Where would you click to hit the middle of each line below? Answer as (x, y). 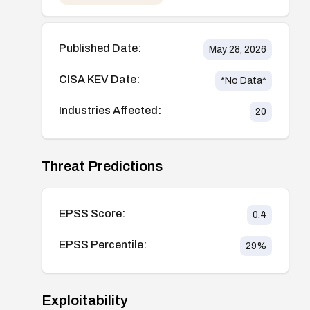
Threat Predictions (102, 166)
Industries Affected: (110, 110)
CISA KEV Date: (99, 79)
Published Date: (100, 48)
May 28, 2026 (237, 49)
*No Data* (243, 80)
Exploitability (85, 300)
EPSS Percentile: (103, 244)
